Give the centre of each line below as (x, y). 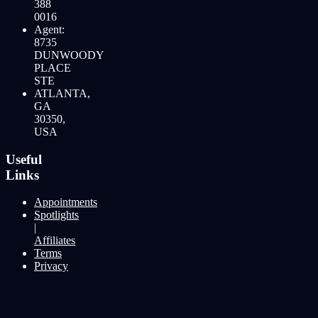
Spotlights (56, 215)
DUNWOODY (69, 55)
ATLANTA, (62, 93)
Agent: (49, 29)
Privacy (51, 266)
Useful (24, 159)
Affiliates (55, 241)
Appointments (66, 202)
